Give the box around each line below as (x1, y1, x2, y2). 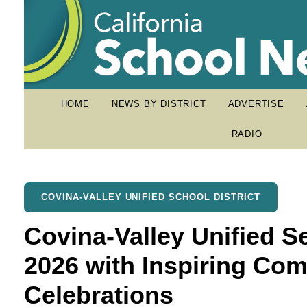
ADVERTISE (228, 99, 284, 109)
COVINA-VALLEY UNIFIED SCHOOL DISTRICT (41, 192, 260, 202)
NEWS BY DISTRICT (111, 99, 206, 109)
